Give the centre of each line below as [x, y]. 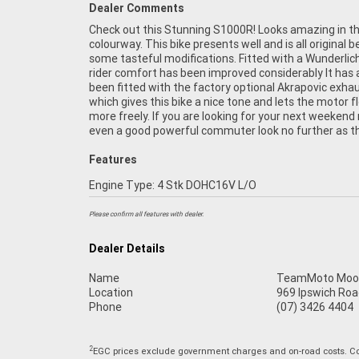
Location [111, 293]
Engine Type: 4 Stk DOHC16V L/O [173, 186]
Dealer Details [127, 249]
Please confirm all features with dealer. [146, 214]
